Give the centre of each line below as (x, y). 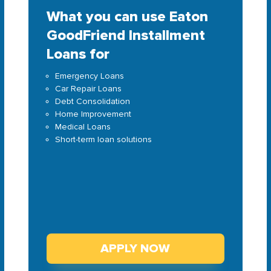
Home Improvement (93, 114)
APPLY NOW (135, 249)
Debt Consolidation (93, 101)
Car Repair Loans (89, 89)
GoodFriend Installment (126, 35)
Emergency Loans (90, 76)
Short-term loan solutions (104, 139)
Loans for (78, 54)
